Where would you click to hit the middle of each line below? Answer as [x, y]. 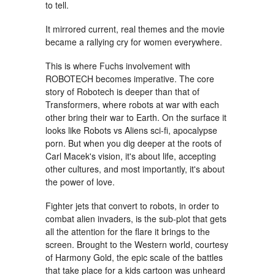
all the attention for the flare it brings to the [128, 231]
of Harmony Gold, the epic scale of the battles [134, 257]
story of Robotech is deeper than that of [122, 91]
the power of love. [80, 181]
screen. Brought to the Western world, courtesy [137, 244]
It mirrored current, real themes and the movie [135, 29]
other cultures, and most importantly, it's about [135, 168]
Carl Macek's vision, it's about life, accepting [131, 156]
